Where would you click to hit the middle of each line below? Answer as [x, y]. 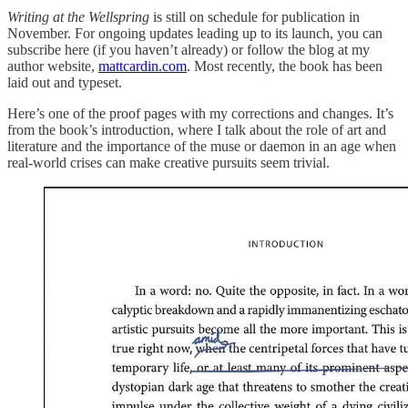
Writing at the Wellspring [80, 17]
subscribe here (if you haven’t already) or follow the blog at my [189, 50]
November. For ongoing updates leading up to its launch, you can [195, 34]
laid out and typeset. [65, 83]
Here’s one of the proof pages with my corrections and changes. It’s [200, 114]
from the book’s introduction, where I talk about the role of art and [197, 130]
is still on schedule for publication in [256, 17]
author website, [53, 66]
